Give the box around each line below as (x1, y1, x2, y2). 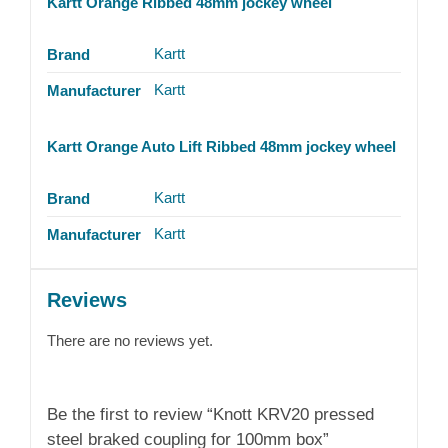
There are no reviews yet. (46, 332, 213, 350)
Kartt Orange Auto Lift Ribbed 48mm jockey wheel (46, 137, 396, 155)
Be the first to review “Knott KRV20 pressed (46, 404, 374, 425)
